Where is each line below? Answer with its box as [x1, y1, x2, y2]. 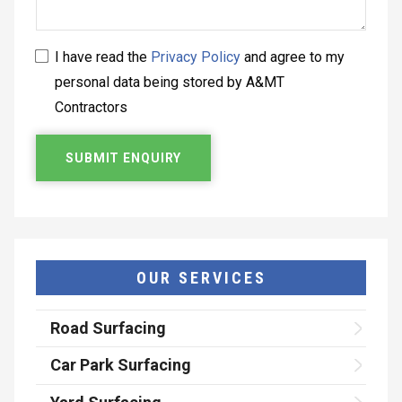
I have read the [55, 48, 151, 66]
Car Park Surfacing [50, 355, 191, 375]
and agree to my [240, 48, 345, 66]
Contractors [55, 99, 127, 117]
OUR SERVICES [135, 267, 267, 287]
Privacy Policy [151, 48, 240, 66]
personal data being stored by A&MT [55, 74, 284, 92]
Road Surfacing [50, 319, 166, 338]
